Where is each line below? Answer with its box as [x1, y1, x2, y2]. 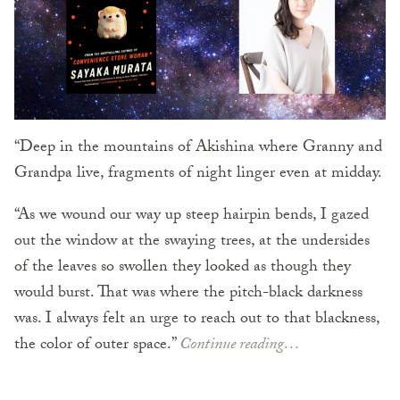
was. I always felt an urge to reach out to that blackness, [14, 306, 379, 335]
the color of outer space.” [14, 332, 179, 361]
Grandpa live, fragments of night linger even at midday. [14, 161, 382, 189]
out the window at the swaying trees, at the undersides [14, 229, 370, 257]
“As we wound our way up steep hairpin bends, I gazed [14, 203, 369, 231]
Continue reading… [179, 332, 300, 361]
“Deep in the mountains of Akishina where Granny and [14, 135, 382, 163]
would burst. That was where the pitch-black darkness [14, 280, 362, 309]
